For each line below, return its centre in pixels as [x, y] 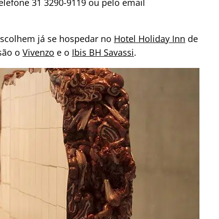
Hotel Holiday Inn [150, 38]
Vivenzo [38, 52]
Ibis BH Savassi [103, 52]
